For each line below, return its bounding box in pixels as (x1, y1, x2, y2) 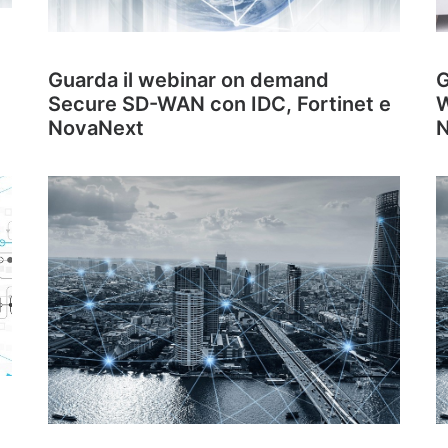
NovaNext (48, 116, 144, 140)
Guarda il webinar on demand (48, 68, 329, 92)
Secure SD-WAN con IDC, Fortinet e (48, 92, 391, 116)
